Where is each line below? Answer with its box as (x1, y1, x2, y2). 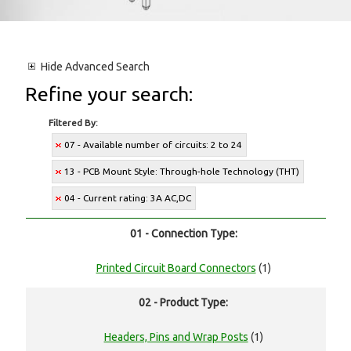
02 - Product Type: (139, 296, 228, 309)
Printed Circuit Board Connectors (96, 262, 256, 275)
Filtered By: (49, 118, 99, 128)
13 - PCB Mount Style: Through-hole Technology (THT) (64, 166, 300, 177)
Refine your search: (25, 83, 194, 106)
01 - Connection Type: (129, 227, 237, 241)
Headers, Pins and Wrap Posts (103, 331, 248, 344)
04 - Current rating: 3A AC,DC (64, 193, 192, 204)
